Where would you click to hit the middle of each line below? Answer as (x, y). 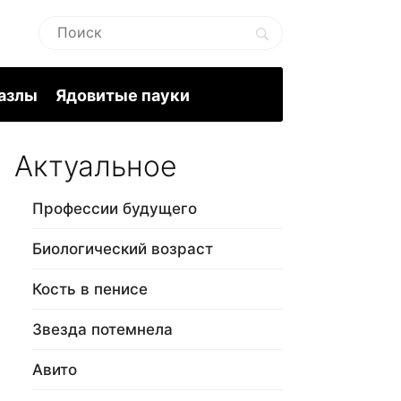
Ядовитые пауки (123, 96)
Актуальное (96, 166)
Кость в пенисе (90, 290)
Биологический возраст (123, 249)
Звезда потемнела (102, 330)
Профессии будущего (115, 209)
